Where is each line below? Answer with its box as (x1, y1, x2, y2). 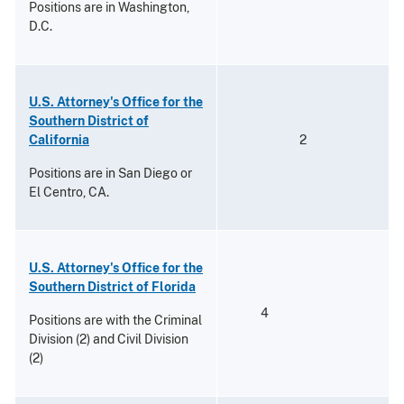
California (29, 132, 89, 147)
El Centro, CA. (29, 184, 109, 199)
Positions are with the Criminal (29, 312, 202, 327)
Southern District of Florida (29, 279, 196, 294)
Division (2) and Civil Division (29, 331, 188, 346)
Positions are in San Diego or (29, 165, 192, 180)
